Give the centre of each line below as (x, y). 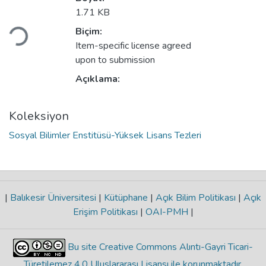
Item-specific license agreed (133, 46)
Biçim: (89, 32)
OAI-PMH (167, 212)
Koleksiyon (39, 116)
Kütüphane (126, 198)
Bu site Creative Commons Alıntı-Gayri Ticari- (159, 247)
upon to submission (115, 60)
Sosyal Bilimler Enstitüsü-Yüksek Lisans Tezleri (105, 136)
